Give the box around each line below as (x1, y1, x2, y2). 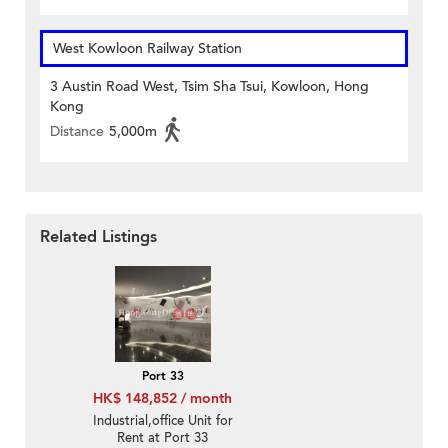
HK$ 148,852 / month (93, 389, 232, 409)
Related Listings (40, 226, 157, 249)
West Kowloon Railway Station (53, 39, 242, 59)
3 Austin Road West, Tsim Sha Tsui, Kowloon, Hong (50, 77, 369, 97)
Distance (50, 122, 104, 142)
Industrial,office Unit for (92, 412, 233, 431)
